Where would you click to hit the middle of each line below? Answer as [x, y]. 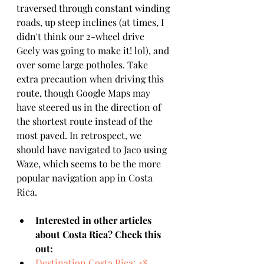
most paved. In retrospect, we [80, 135]
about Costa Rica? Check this [99, 234]
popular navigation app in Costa [86, 178]
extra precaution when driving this [91, 79]
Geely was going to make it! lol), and [94, 50]
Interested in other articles [95, 220]
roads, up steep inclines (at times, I [91, 22]
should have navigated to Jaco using [93, 149]
